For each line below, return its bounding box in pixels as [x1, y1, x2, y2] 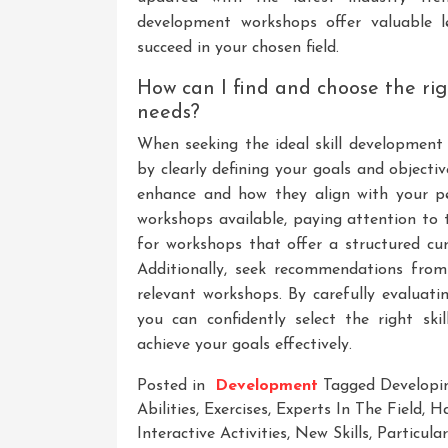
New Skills [295, 425, 369, 442]
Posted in [137, 377, 210, 394]
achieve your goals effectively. [137, 336, 352, 353]
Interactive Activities [137, 425, 287, 442]
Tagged [323, 377, 380, 394]
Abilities [137, 401, 196, 418]
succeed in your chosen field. [137, 39, 339, 56]
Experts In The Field [276, 401, 422, 418]
